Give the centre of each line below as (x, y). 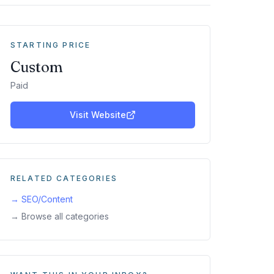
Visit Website (98, 115)
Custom (37, 67)
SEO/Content (47, 199)
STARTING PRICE (51, 45)
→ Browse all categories (60, 216)
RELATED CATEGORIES (64, 178)
